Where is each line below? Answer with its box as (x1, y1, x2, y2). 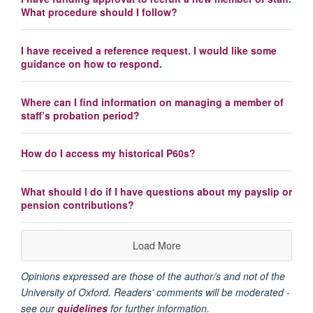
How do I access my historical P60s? (21, 146, 196, 161)
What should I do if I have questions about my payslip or (21, 184, 292, 199)
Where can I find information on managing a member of (21, 94, 284, 109)
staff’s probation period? (21, 108, 140, 122)
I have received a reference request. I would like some (21, 43, 277, 57)
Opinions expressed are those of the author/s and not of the (21, 269, 285, 284)
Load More (132, 238, 181, 253)
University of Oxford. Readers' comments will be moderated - (21, 285, 290, 300)
